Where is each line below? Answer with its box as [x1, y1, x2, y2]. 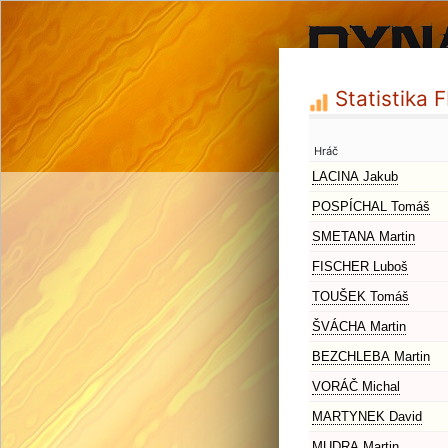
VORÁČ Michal [312, 379, 400, 394]
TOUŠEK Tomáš [312, 289, 409, 304]
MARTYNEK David [312, 409, 422, 424]
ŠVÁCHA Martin [312, 319, 406, 334]
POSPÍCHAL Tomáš [312, 199, 430, 214]
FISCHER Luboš [312, 259, 408, 274]
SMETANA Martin [312, 229, 415, 244]
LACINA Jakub [312, 169, 398, 184]
